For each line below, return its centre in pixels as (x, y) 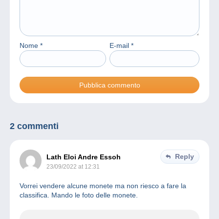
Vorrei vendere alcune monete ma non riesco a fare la (103, 186)
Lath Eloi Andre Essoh (84, 157)
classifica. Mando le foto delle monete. (79, 195)
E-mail (120, 46)
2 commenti (34, 126)
